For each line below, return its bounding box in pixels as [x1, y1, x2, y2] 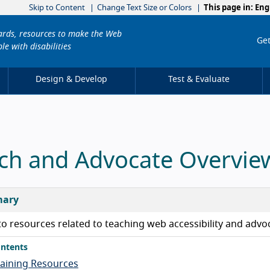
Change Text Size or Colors [96, 4, 192, 12]
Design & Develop [36, 75, 108, 84]
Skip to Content [28, 4, 85, 12]
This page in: [203, 4, 253, 12]
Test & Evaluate [168, 75, 230, 84]
